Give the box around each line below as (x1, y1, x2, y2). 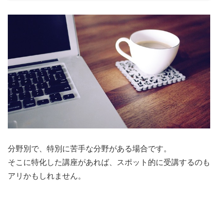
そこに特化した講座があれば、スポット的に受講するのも (8, 158, 210, 167)
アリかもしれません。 (8, 172, 86, 181)
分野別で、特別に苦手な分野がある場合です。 (8, 145, 171, 153)
